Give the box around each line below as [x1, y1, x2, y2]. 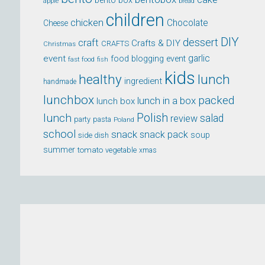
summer [43, 145, 76, 154]
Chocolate [167, 18, 209, 28]
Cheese [43, 18, 69, 28]
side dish [78, 131, 109, 140]
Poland [114, 115, 135, 124]
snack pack [140, 129, 189, 140]
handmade [43, 77, 77, 86]
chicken [70, 17, 104, 28]
